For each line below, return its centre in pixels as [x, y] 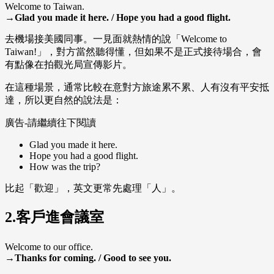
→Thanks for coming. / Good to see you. [88, 258]
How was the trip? [65, 167]
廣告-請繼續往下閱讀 [50, 123]
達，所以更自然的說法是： [64, 100]
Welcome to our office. [49, 247]
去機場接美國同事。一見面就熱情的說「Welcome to [116, 39]
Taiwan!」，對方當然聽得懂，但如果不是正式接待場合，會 [133, 52]
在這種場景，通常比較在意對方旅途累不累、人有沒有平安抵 [137, 87]
